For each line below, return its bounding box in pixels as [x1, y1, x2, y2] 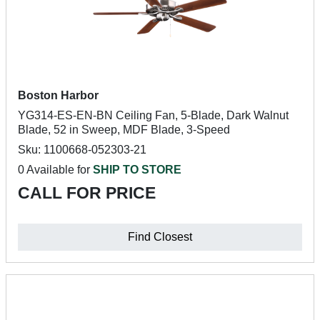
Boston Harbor [18, 89, 99, 101]
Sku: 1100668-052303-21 [18, 144, 146, 156]
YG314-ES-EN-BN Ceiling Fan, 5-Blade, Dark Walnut [18, 109, 289, 121]
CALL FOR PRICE [18, 184, 156, 202]
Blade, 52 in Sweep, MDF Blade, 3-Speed [18, 124, 230, 136]
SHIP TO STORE [93, 164, 181, 176]
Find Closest [128, 231, 192, 243]
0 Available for [18, 164, 93, 176]
